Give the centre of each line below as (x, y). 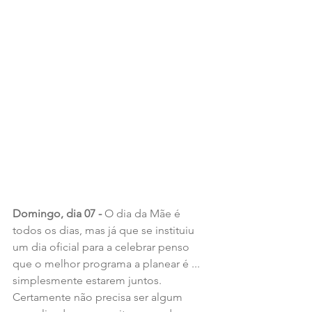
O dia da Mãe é (144, 213)
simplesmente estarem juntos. (88, 280)
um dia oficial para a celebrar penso (102, 247)
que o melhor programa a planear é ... (108, 263)
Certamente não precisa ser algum (99, 297)
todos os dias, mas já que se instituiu (105, 230)
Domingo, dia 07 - (58, 213)
